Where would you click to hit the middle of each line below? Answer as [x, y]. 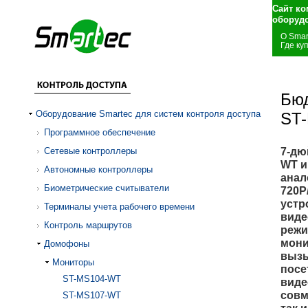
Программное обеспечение [100, 132]
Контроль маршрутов [88, 225]
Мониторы [73, 262]
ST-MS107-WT [92, 295]
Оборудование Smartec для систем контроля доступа [148, 114]
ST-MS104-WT [92, 279]
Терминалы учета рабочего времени [119, 207]
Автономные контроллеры [98, 169]
